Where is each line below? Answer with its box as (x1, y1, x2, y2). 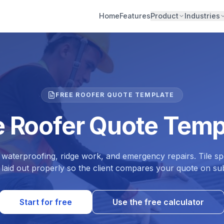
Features (119, 11, 150, 20)
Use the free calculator (112, 197, 204, 207)
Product (150, 11, 178, 20)
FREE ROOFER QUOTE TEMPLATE (55, 91, 174, 98)
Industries (184, 11, 220, 20)
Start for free (19, 197, 72, 207)
